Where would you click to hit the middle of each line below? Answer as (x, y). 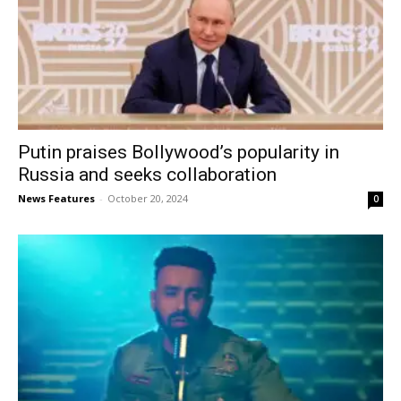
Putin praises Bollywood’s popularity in (179, 153)
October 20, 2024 (148, 199)
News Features (56, 199)
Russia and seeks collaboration (147, 175)
